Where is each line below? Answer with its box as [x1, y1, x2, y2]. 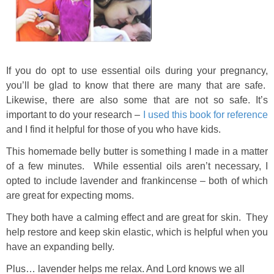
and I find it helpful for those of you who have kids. [6, 124, 221, 135]
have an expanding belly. [6, 242, 114, 252]
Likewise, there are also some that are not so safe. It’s [6, 95, 268, 105]
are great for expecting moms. [6, 190, 134, 201]
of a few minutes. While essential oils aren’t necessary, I [6, 161, 268, 171]
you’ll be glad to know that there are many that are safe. [6, 80, 268, 91]
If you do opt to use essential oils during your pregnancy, [6, 65, 268, 76]
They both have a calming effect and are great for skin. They [6, 212, 268, 223]
